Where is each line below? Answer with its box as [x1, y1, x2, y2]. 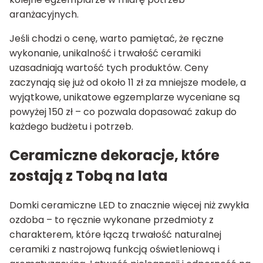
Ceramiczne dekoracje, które [9, 146, 220, 166]
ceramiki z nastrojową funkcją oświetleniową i [9, 242, 220, 257]
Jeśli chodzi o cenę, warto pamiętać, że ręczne [9, 31, 224, 45]
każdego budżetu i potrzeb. [9, 119, 133, 133]
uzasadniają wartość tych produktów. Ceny [9, 60, 208, 75]
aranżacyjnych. [9, 7, 79, 21]
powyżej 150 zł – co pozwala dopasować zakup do [9, 104, 237, 119]
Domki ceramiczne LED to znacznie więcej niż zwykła [9, 198, 249, 213]
